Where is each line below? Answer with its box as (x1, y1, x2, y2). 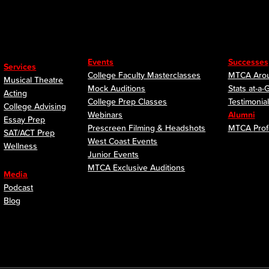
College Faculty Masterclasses (88, 69, 201, 81)
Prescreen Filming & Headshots (88, 122, 206, 134)
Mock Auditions (88, 82, 146, 94)
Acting (4, 87, 28, 99)
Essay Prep (4, 113, 46, 125)
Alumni (228, 109, 255, 121)
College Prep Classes (88, 95, 168, 107)
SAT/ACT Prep (4, 127, 55, 139)
